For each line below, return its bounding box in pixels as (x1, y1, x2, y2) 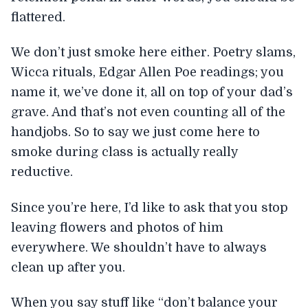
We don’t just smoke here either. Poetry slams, (11, 45, 296, 59)
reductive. (11, 165, 73, 179)
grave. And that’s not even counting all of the (11, 105, 285, 119)
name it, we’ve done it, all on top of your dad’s (11, 85, 293, 99)
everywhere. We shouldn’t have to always (11, 240, 267, 254)
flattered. (11, 10, 65, 24)
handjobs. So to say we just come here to (11, 125, 260, 139)
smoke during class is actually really (11, 145, 238, 159)
